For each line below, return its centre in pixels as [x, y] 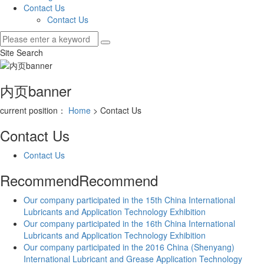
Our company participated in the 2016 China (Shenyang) [129, 247]
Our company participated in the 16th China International [129, 223]
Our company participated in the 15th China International [129, 199]
